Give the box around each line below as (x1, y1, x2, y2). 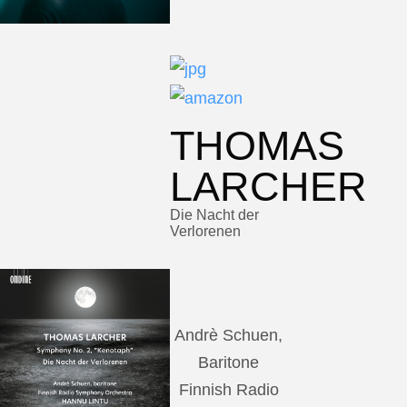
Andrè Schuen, (174, 325, 283, 344)
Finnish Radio (178, 380, 279, 399)
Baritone (198, 352, 260, 372)
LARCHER (169, 163, 367, 210)
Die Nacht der (169, 206, 259, 223)
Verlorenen (169, 223, 241, 239)
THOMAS (169, 122, 344, 169)
